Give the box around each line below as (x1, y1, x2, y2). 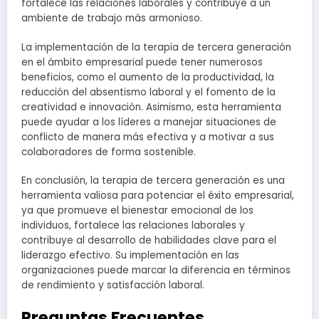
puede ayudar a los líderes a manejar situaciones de (21, 115, 276, 129)
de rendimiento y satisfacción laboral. (21, 278, 204, 292)
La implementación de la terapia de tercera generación (21, 40, 291, 54)
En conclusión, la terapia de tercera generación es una (21, 173, 285, 187)
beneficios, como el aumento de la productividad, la (21, 70, 274, 84)
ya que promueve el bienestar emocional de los (21, 203, 253, 217)
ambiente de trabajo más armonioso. (21, 11, 202, 26)
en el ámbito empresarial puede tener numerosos (21, 55, 263, 69)
